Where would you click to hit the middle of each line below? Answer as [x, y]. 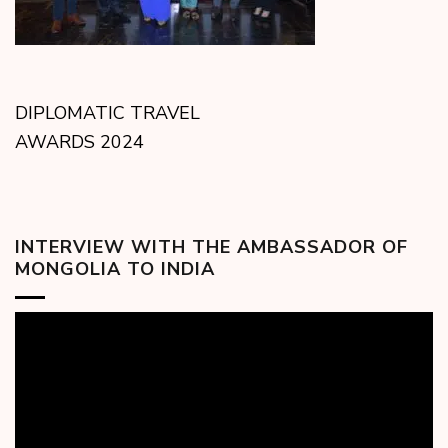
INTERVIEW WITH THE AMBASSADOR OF [211, 247]
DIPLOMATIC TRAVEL [107, 113]
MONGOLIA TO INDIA [115, 269]
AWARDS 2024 [79, 142]
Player [40, 347]
